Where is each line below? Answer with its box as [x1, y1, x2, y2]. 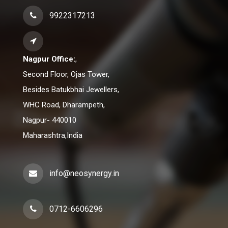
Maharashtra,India [23, 131, 82, 140]
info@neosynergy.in [49, 168, 119, 179]
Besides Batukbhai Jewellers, [23, 85, 119, 95]
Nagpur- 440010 [23, 116, 76, 125]
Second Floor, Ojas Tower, [23, 70, 109, 79]
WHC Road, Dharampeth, [23, 100, 105, 110]
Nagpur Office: [23, 54, 75, 64]
